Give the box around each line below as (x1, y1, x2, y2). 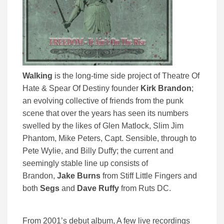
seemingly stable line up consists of (22, 159, 148, 168)
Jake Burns (57, 171, 100, 180)
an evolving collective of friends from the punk (22, 96, 183, 105)
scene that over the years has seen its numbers (22, 109, 188, 118)
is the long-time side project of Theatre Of (52, 71, 199, 80)
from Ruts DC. (119, 184, 171, 193)
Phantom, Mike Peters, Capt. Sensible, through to (22, 134, 196, 143)
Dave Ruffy (77, 184, 119, 193)
